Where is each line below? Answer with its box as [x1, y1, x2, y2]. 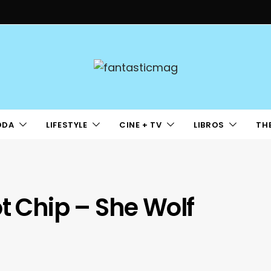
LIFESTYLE [46, 119, 88, 131]
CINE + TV [119, 119, 162, 131]
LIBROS [194, 119, 224, 131]
